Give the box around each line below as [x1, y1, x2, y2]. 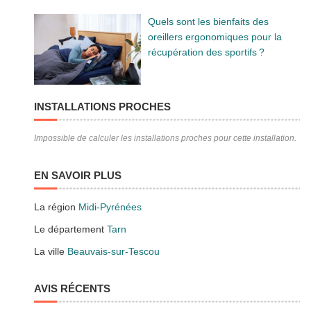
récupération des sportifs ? [147, 47, 264, 58]
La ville [34, 246, 68, 258]
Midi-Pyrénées [78, 201, 142, 213]
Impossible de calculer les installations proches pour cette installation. [34, 133, 297, 144]
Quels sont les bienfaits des [147, 16, 269, 28]
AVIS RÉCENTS [34, 283, 111, 295]
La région [34, 201, 79, 213]
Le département [34, 224, 108, 235]
